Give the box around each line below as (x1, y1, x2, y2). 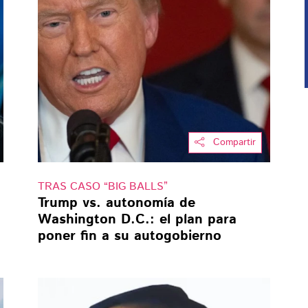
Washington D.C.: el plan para (37, 209, 236, 230)
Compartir (213, 135, 256, 149)
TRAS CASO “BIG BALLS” (37, 178, 168, 195)
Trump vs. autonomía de (37, 192, 195, 213)
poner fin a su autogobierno (37, 225, 221, 246)
